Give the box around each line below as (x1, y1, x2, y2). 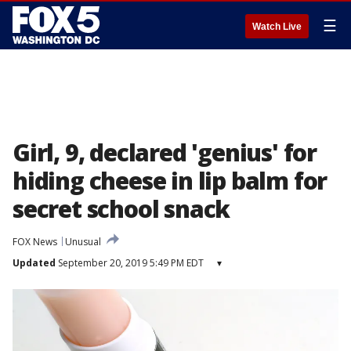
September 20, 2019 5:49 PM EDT (56, 256, 204, 270)
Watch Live (252, 21, 302, 32)
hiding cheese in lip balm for (13, 165, 327, 197)
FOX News (13, 235, 57, 248)
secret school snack (13, 193, 230, 225)
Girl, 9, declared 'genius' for (13, 136, 317, 168)
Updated (13, 256, 56, 270)
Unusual (65, 235, 101, 248)
